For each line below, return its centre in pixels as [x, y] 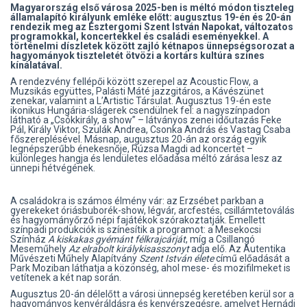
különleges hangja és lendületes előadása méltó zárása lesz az [146, 159]
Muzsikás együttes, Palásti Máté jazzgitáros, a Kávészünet [137, 91]
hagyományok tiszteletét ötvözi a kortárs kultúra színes [137, 56]
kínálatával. [36, 65]
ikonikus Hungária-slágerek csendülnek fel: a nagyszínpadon [140, 111]
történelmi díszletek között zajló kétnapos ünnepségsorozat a [152, 46]
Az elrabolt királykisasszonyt [129, 249]
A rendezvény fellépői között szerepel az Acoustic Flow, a [134, 82]
